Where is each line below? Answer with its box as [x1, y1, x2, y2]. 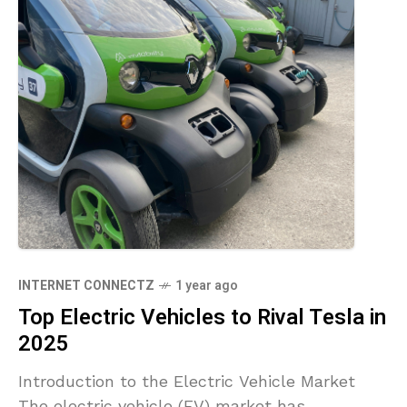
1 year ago [175, 276, 238, 295]
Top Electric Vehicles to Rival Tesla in [18, 302, 386, 333]
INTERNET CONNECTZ [18, 276, 154, 295]
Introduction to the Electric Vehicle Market [18, 372, 355, 391]
